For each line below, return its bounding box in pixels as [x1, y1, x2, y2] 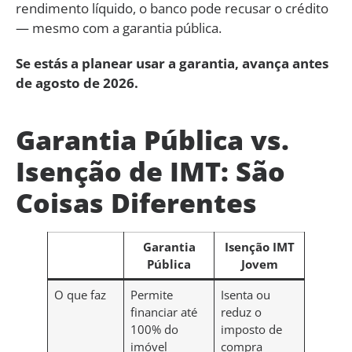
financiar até [130, 303, 197, 320]
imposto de [220, 321, 282, 337]
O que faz [53, 286, 106, 302]
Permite [130, 286, 173, 302]
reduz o [220, 303, 262, 320]
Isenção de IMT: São [16, 152, 285, 189]
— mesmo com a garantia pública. [16, 18, 222, 37]
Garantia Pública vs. [16, 121, 289, 158]
